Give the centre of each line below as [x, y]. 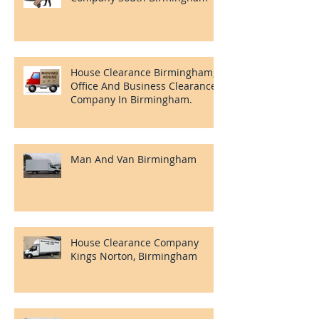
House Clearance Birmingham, [143, 72]
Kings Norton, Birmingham [134, 256]
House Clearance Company [135, 242]
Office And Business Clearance [143, 85]
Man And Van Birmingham [134, 159]
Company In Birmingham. [131, 99]
